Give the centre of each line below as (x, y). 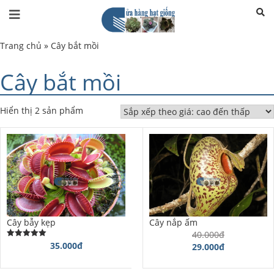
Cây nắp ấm (173, 223)
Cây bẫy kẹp (31, 223)
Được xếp (22, 244)
